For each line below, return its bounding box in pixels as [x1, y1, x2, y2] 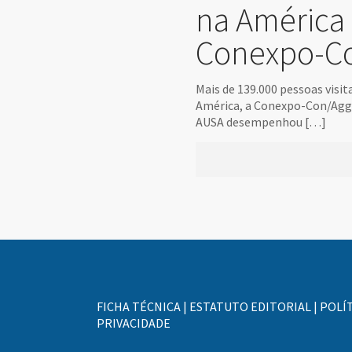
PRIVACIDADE [97, 315, 171, 331]
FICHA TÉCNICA [97, 299, 181, 314]
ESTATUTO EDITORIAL [189, 299, 312, 314]
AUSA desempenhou [196, 114, 303, 130]
